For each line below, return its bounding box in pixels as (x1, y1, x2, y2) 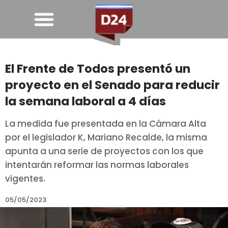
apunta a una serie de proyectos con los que (5, 145, 204, 158)
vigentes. (5, 173, 45, 185)
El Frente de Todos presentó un (5, 61, 190, 77)
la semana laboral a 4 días (5, 93, 166, 110)
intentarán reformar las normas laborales (5, 159, 189, 172)
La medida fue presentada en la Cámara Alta (5, 118, 206, 130)
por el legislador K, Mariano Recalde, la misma (5, 131, 207, 144)
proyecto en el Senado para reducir (5, 77, 220, 94)
